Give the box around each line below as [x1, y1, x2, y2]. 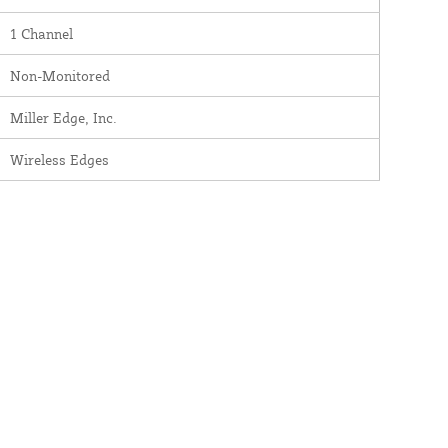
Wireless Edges [9, 150, 109, 168]
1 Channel [9, 24, 73, 42]
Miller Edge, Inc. [9, 108, 117, 126]
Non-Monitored [9, 66, 110, 84]
